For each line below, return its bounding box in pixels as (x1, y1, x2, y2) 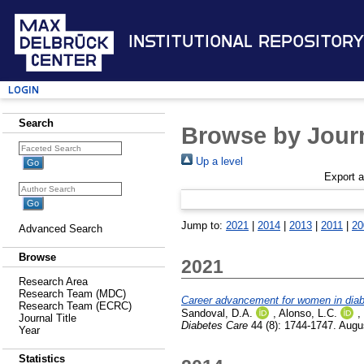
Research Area (19, 275, 88, 288)
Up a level (193, 154, 243, 167)
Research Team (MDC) (19, 288, 126, 300)
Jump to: (181, 219, 226, 232)
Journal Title (19, 312, 76, 324)
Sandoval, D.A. (181, 306, 253, 319)
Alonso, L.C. (279, 306, 337, 319)
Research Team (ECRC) (19, 300, 132, 312)
